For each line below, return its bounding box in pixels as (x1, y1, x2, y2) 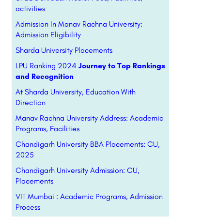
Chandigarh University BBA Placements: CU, (15, 139, 160, 149)
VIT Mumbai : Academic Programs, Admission (15, 192, 163, 201)
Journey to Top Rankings (78, 61, 165, 70)
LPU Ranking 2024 (15, 61, 78, 70)
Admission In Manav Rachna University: (15, 19, 142, 29)
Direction (15, 98, 46, 107)
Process (15, 202, 40, 212)
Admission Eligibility (15, 30, 81, 39)
